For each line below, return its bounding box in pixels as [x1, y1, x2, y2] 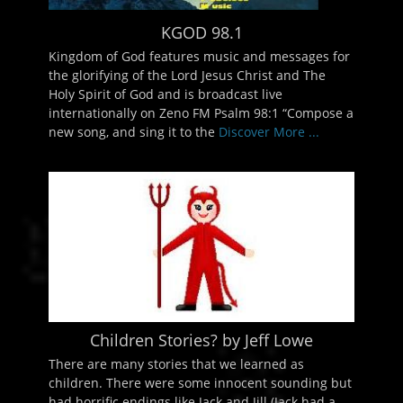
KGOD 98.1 [160, 21, 243, 43]
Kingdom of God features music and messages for [49, 47, 350, 65]
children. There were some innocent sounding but [49, 373, 352, 391]
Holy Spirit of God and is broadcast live [49, 85, 282, 103]
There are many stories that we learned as [49, 354, 304, 372]
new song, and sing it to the [49, 122, 219, 140]
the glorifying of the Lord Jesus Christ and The [49, 66, 326, 84]
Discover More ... [219, 122, 319, 140]
